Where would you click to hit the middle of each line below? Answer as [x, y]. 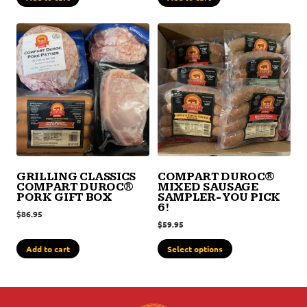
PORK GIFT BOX [64, 197]
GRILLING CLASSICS [76, 176]
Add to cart [48, 249]
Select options [195, 249]
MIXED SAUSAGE [208, 187]
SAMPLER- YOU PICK [219, 197]
